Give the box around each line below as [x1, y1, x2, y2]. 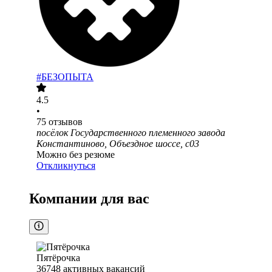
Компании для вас [29, 191, 149, 207]
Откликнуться [36, 160, 95, 171]
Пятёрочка [36, 253, 80, 263]
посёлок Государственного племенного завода [36, 127, 225, 138]
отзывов [49, 117, 83, 127]
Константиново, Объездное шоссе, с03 [36, 138, 199, 149]
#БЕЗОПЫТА [36, 72, 93, 83]
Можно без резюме [36, 149, 115, 160]
